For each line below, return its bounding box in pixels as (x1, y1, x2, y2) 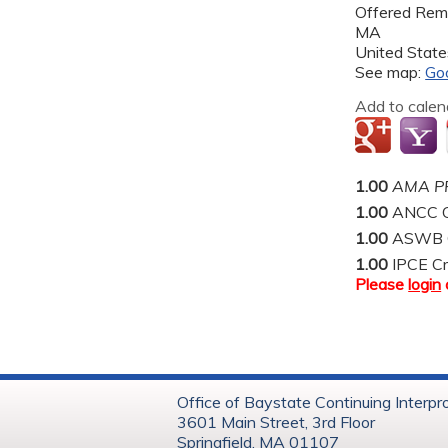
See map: (355, 61, 426, 82)
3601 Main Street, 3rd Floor (177, 411, 375, 432)
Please (355, 273, 409, 294)
